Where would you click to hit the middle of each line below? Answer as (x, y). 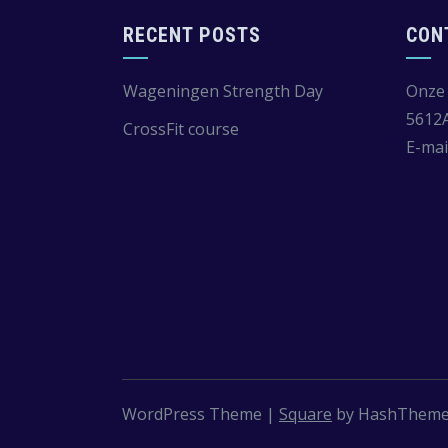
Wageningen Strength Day (222, 91)
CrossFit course (180, 129)
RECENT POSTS (191, 35)
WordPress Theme (194, 414)
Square (305, 414)
